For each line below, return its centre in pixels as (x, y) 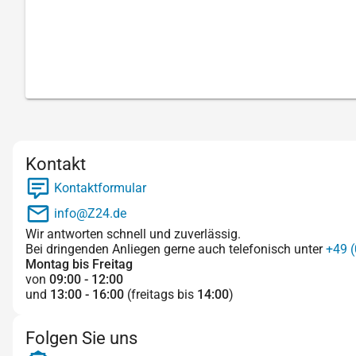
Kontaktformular (99, 188)
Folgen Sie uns (81, 339)
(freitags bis (161, 295)
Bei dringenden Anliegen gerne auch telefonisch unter (176, 250)
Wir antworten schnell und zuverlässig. (133, 234)
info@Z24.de (89, 213)
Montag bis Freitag (79, 265)
